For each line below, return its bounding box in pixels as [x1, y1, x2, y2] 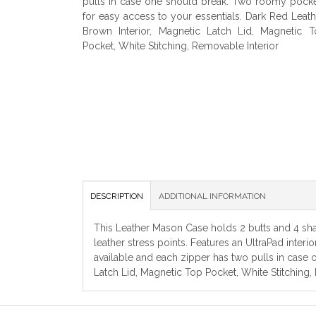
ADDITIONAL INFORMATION [159, 190, 266, 201]
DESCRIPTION [90, 190, 143, 201]
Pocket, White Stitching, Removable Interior [83, 39, 279, 51]
